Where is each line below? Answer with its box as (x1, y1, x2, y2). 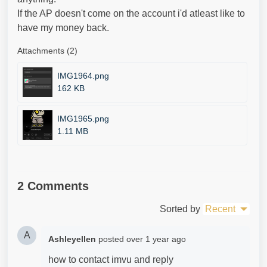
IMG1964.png (57, 71, 109, 80)
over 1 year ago (126, 234, 186, 244)
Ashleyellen (48, 234, 96, 244)
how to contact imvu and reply (48, 254, 173, 265)
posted (98, 234, 126, 244)
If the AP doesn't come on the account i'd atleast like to (17, 8, 245, 18)
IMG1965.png (57, 114, 109, 123)
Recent (205, 204, 235, 214)
